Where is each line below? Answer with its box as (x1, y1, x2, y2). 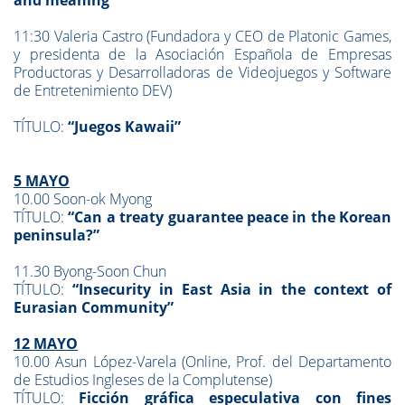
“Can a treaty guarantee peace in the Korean (68, 207, 391, 227)
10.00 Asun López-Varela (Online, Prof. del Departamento (14, 352, 391, 372)
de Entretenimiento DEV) (14, 80, 172, 100)
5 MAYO (14, 171, 70, 191)
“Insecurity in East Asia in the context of (71, 279, 391, 299)
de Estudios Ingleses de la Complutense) (14, 370, 272, 390)
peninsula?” (14, 225, 99, 245)
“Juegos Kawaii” (68, 117, 181, 137)
